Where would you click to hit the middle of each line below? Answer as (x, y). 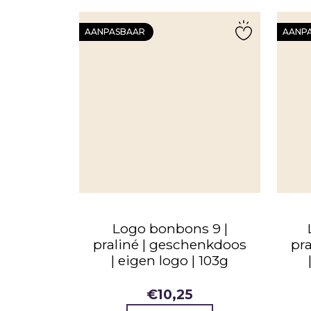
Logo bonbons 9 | (170, 229)
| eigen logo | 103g (170, 261)
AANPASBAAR (115, 32)
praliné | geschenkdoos (170, 245)
